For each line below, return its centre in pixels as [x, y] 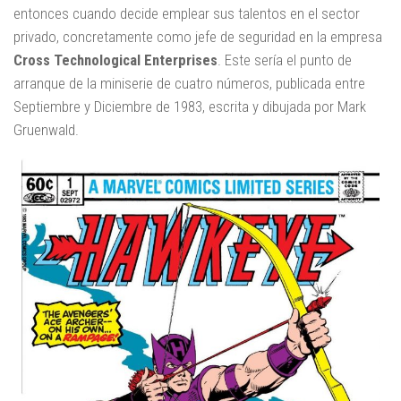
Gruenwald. [46, 130]
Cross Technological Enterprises [115, 60]
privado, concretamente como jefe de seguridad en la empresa [198, 37]
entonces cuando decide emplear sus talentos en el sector [187, 14]
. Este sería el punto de [285, 60]
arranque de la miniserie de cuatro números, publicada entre [189, 84]
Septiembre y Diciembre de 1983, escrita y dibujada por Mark [190, 107]
